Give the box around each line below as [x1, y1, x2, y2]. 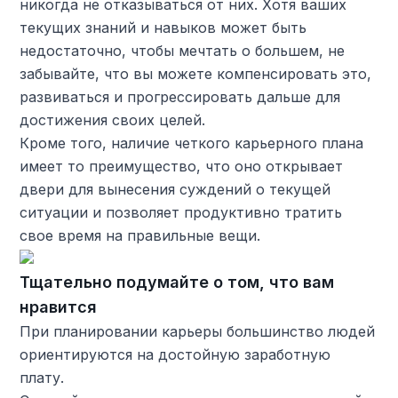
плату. [20, 368, 65, 386]
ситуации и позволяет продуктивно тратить [20, 203, 343, 221]
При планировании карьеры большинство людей [20, 322, 376, 340]
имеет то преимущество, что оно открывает [20, 156, 344, 175]
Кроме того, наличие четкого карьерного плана [20, 133, 364, 152]
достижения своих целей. [20, 110, 206, 129]
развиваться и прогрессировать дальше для [20, 87, 341, 106]
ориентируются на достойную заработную [20, 345, 331, 363]
